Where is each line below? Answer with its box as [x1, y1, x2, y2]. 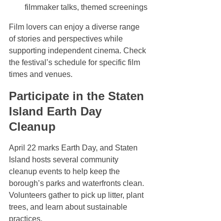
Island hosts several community [9, 155, 120, 164]
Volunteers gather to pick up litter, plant [9, 191, 146, 200]
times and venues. [9, 70, 73, 79]
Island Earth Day [9, 105, 105, 118]
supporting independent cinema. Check [9, 46, 148, 55]
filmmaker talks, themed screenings [25, 3, 147, 12]
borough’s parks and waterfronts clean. [9, 179, 146, 188]
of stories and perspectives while [9, 35, 125, 43]
